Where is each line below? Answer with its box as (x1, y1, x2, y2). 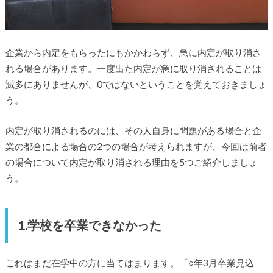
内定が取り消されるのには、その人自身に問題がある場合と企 (5, 125, 261, 136)
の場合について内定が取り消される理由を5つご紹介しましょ (5, 157, 258, 168)
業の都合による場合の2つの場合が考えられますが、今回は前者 (5, 141, 267, 152)
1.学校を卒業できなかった (17, 218, 161, 232)
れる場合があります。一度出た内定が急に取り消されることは (5, 62, 261, 74)
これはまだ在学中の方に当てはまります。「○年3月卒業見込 (5, 257, 254, 268)
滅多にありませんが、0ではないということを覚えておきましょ (5, 78, 267, 90)
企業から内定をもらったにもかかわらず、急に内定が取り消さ (5, 46, 261, 58)
